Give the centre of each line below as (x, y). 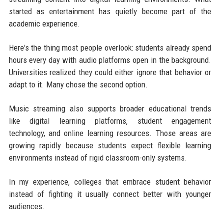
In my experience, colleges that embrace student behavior (110, 182)
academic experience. (44, 24)
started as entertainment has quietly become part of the (110, 12)
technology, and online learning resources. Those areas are (110, 133)
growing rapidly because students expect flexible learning (110, 146)
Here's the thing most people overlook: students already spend (110, 48)
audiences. (27, 206)
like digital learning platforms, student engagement (110, 121)
